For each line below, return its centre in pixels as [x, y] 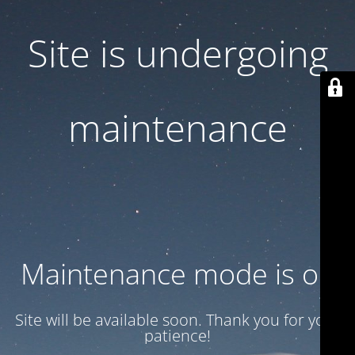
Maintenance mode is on [177, 274]
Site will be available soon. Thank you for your [177, 320]
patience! [177, 336]
